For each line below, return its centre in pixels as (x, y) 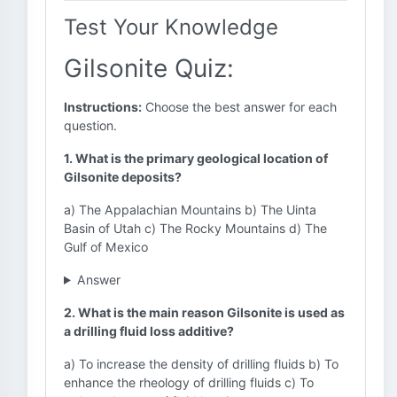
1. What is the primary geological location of (196, 158)
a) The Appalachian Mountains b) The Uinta (190, 210)
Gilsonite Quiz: (149, 68)
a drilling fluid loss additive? (149, 331)
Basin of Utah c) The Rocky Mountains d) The (195, 228)
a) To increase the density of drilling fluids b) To (201, 364)
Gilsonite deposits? (123, 177)
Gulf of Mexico (106, 247)
